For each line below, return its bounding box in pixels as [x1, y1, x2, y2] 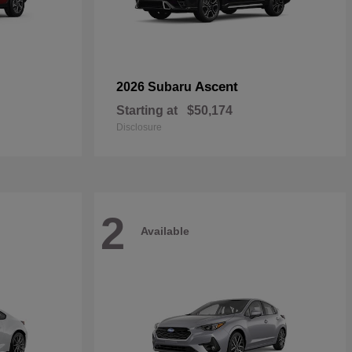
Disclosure [116, 122, 162, 133]
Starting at [116, 104, 178, 117]
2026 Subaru [116, 80, 195, 93]
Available [141, 224, 189, 237]
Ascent [195, 79, 238, 94]
